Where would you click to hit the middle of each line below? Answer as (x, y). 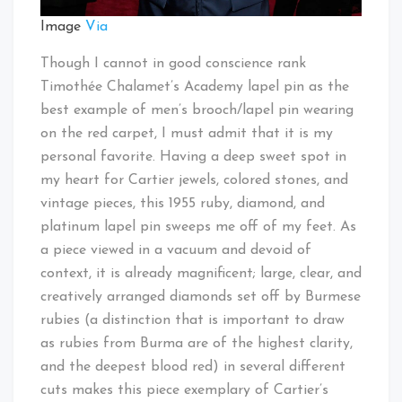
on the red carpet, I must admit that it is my (187, 133)
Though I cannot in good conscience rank (173, 63)
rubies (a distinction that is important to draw (192, 320)
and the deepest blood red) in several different (193, 367)
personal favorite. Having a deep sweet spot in (193, 157)
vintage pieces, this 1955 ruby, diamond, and (183, 203)
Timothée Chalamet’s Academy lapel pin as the (195, 87)
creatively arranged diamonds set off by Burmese (201, 297)
